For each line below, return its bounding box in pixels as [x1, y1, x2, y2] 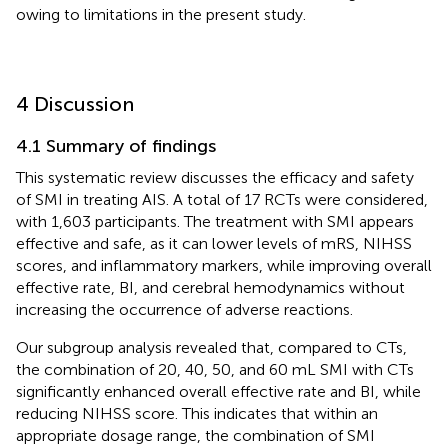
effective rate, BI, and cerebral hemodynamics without [16, 277, 405, 297]
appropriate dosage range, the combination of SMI [16, 425, 375, 445]
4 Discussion [16, 91, 134, 116]
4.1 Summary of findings [16, 134, 216, 157]
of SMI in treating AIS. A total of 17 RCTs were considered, [16, 189, 428, 209]
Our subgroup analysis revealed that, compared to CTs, [16, 337, 407, 357]
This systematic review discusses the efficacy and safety [16, 167, 414, 187]
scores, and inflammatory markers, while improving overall [16, 255, 432, 275]
